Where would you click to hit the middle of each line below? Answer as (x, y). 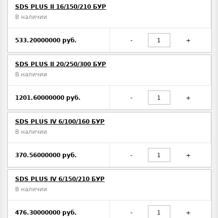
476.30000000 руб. (46, 212)
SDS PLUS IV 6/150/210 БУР (60, 179)
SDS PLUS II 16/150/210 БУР (61, 7)
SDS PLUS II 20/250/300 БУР (61, 64)
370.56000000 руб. (46, 155)
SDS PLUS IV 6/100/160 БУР (60, 122)
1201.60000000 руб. (48, 98)
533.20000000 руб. (46, 40)
